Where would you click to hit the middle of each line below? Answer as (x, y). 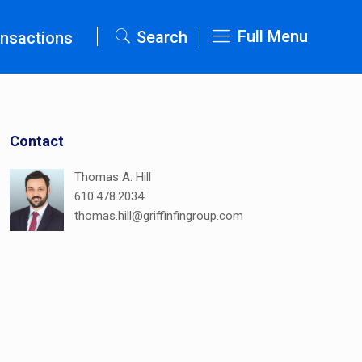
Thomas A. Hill (113, 177)
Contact (37, 141)
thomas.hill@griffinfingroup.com (159, 216)
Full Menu (273, 36)
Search (162, 37)
